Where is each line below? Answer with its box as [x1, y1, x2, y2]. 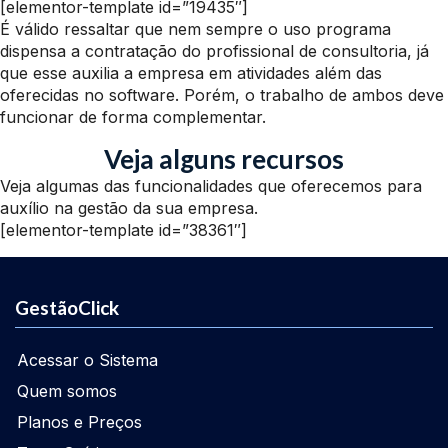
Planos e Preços [17, 412, 142, 433]
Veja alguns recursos [104, 143, 344, 176]
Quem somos [17, 381, 117, 402]
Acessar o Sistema [17, 350, 158, 371]
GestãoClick [15, 296, 119, 320]
